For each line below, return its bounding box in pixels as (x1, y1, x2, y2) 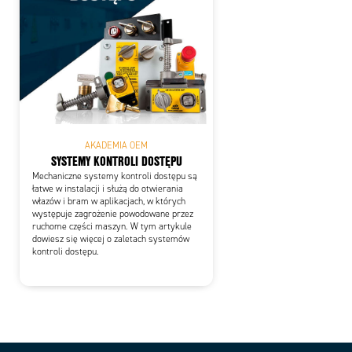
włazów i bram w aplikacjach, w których (32, 196, 185, 207)
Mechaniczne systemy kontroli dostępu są (32, 170, 197, 182)
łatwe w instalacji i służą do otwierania (32, 183, 183, 195)
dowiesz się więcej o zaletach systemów (32, 233, 189, 245)
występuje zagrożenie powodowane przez (32, 208, 193, 220)
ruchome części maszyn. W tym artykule (32, 221, 192, 233)
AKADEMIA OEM (85, 139, 148, 151)
